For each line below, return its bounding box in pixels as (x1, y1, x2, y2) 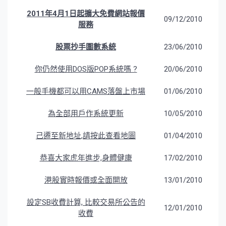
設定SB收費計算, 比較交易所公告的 (26, 198, 145, 207)
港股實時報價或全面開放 (44, 176, 128, 185)
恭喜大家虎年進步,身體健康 (39, 153, 132, 163)
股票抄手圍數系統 (55, 42, 116, 52)
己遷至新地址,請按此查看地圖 (36, 131, 136, 141)
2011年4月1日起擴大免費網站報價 (27, 9, 145, 19)
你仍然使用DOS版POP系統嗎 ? (34, 65, 137, 74)
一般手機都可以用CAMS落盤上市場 (26, 87, 145, 96)
